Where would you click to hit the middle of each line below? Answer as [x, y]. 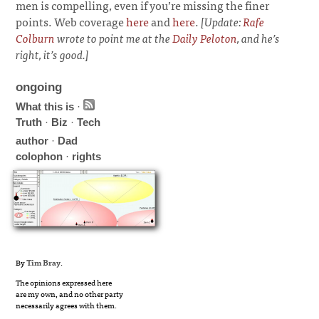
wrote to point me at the [114, 38]
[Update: [222, 21]
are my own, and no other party [70, 293]
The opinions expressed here [64, 282]
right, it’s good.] [53, 54]
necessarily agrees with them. [67, 304]
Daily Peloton [205, 38]
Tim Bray [44, 262]
